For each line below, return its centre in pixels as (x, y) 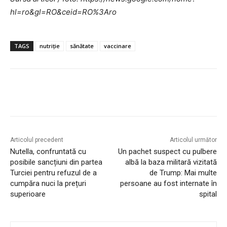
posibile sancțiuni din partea (56, 162)
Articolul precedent (37, 140)
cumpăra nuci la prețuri (48, 184)
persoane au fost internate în (168, 184)
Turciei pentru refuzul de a (53, 173)
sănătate (82, 46)
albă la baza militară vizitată (171, 162)
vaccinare (118, 46)
